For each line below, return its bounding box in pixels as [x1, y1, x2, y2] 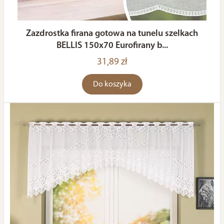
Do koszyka [92, 80, 131, 88]
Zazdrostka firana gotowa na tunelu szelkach [26, 29, 198, 38]
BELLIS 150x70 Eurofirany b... [56, 41, 168, 50]
